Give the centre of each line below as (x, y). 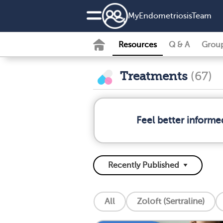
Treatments (154, 76)
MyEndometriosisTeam (170, 16)
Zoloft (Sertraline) (171, 202)
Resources (138, 45)
